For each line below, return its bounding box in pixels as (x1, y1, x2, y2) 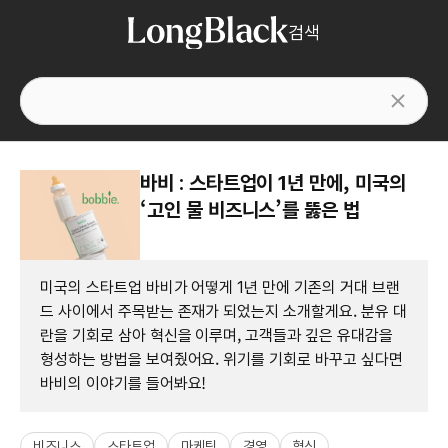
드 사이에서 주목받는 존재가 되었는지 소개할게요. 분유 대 (40, 301, 407, 321)
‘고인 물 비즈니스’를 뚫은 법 (140, 197, 360, 222)
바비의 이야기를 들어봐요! (40, 373, 207, 393)
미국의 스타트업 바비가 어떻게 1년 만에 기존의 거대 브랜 (40, 277, 400, 297)
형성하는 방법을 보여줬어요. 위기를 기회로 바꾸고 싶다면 (40, 349, 403, 369)
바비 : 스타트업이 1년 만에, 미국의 (140, 170, 406, 195)
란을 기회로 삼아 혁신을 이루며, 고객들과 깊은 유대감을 (40, 325, 393, 345)
